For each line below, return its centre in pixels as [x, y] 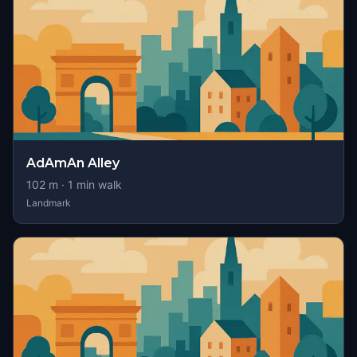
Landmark [49, 203]
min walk [98, 184]
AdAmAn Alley [73, 163]
